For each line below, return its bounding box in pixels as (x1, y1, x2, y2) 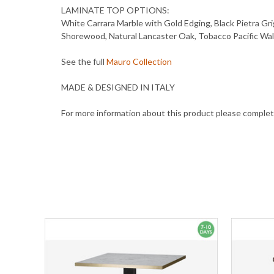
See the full (61, 56, 106, 67)
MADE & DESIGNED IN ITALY (61, 81, 175, 92)
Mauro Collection (106, 56, 172, 67)
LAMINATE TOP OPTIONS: (61, 4, 169, 15)
